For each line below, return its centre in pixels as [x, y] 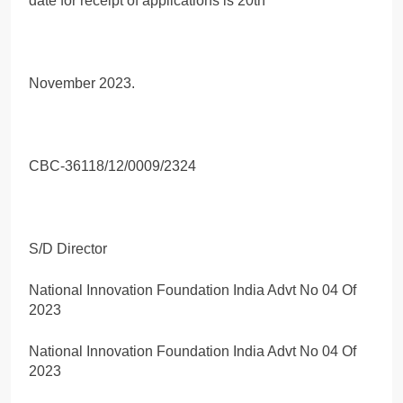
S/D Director [68, 248]
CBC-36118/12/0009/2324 [112, 166]
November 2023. [82, 83]
